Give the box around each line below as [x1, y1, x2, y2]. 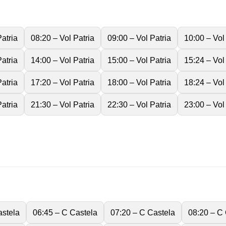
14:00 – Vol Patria [31, 55, 94, 65]
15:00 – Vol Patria [107, 55, 171, 65]
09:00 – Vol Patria [107, 33, 171, 43]
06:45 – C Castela [33, 207, 97, 217]
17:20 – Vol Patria [31, 78, 94, 87]
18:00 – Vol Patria [107, 78, 171, 87]
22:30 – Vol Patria [107, 100, 171, 109]
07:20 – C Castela [110, 207, 175, 217]
